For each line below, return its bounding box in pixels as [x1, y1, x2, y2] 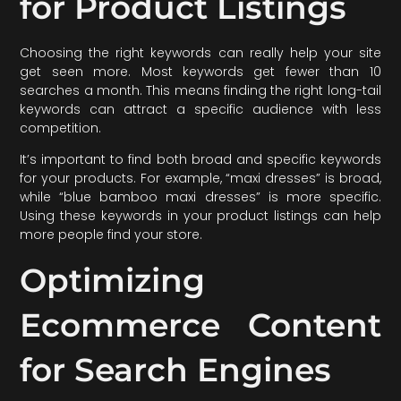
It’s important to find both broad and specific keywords [20, 150, 381, 169]
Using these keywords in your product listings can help [20, 207, 381, 226]
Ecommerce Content [20, 304, 381, 345]
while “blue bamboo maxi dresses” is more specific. [20, 188, 381, 207]
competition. [20, 118, 102, 137]
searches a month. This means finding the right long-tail [20, 81, 381, 99]
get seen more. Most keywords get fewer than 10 [20, 62, 381, 81]
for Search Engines [20, 349, 332, 389]
